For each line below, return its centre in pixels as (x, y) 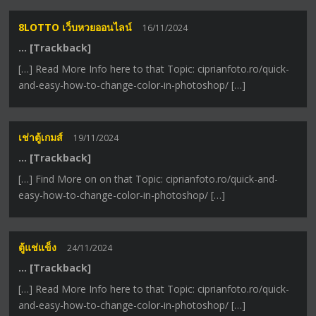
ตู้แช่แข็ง (38, 248)
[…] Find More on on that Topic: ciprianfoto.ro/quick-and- (148, 179)
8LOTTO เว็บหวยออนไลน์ (75, 27)
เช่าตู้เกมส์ (41, 138)
